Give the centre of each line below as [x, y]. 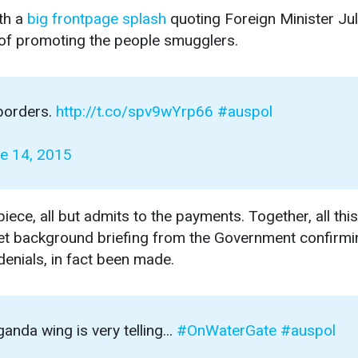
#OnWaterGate [227, 331]
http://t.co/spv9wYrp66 [135, 112]
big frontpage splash [97, 19]
